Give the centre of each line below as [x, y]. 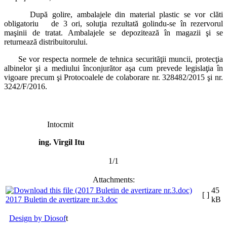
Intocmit [60, 125]
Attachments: [113, 180]
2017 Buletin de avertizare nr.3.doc [62, 200]
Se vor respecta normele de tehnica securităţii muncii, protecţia [113, 59]
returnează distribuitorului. [46, 42]
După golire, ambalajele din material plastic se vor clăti [127, 15]
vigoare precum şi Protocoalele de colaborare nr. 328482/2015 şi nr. [113, 78]
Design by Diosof [37, 218]
